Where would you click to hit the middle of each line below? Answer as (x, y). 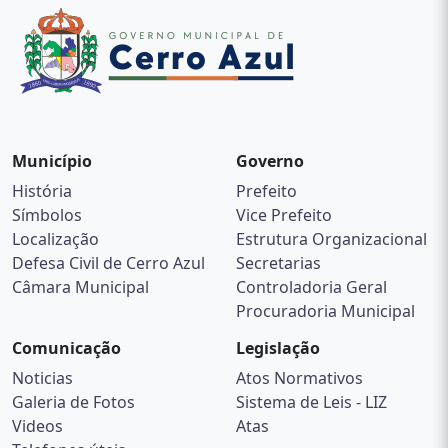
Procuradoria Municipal (325, 310)
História (42, 190)
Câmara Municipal (80, 286)
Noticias (42, 377)
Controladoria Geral (311, 286)
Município (52, 160)
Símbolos (47, 214)
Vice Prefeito (284, 214)
